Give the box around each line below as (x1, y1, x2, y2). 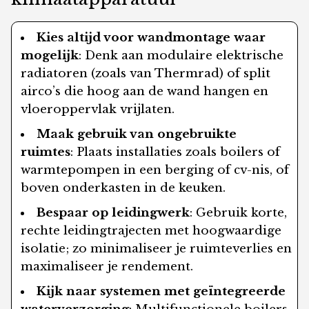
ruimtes (21, 145, 71, 160)
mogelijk (21, 48, 79, 63)
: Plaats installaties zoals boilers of (70, 145, 281, 160)
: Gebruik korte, (190, 206, 288, 221)
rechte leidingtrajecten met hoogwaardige (21, 223, 282, 239)
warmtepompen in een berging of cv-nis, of (21, 163, 290, 178)
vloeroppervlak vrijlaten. (21, 102, 175, 117)
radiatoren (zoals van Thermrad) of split (21, 66, 271, 81)
